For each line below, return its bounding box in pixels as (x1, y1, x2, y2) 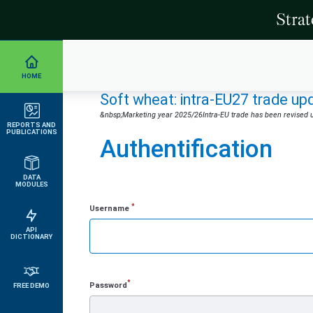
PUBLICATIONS (6, 127, 57, 136)
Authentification (100, 134, 272, 163)
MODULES (15, 180, 48, 188)
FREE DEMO (13, 281, 50, 289)
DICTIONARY (10, 232, 52, 240)
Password (89, 280, 127, 290)
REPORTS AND (7, 120, 56, 129)
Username (89, 204, 131, 214)
